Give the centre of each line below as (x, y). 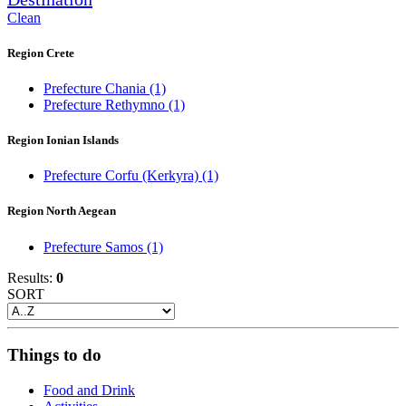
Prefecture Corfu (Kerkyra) (123, 176)
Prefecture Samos (95, 246)
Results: (32, 277)
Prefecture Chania (97, 88)
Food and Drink (89, 390)
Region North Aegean (62, 211)
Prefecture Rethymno (106, 104)
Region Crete (41, 53)
